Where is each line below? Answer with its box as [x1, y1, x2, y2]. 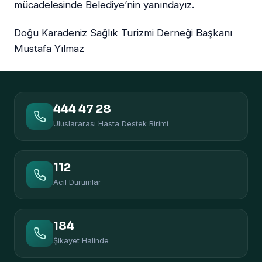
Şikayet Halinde [53, 236, 109, 246]
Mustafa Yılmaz [14, 43, 84, 55]
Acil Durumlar [53, 178, 101, 187]
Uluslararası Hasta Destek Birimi [53, 119, 168, 129]
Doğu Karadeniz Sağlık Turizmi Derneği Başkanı [14, 27, 232, 39]
